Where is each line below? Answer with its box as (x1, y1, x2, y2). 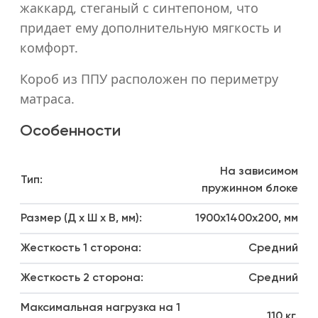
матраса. (19, 90, 75, 107)
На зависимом (219, 166, 298, 177)
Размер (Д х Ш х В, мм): (20, 213, 142, 224)
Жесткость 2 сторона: (20, 273, 143, 284)
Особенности (19, 124, 121, 139)
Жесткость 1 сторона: (20, 243, 141, 254)
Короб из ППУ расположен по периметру (19, 70, 278, 87)
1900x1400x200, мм (194, 213, 298, 224)
